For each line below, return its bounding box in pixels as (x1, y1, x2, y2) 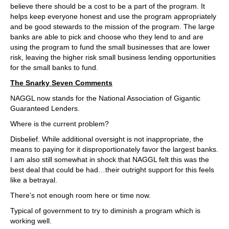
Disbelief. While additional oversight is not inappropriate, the (10, 135, 203, 143)
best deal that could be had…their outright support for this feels (10, 166, 214, 174)
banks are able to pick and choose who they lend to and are (10, 33, 203, 41)
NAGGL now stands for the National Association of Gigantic (10, 94, 200, 102)
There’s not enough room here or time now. (10, 191, 151, 199)
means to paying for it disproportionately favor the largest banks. (10, 145, 218, 153)
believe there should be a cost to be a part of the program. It (10, 2, 205, 10)
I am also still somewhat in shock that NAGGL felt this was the (10, 155, 209, 164)
